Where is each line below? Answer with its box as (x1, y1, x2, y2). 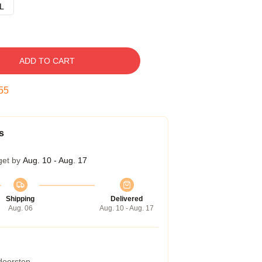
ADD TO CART (19, 56, 75, 65)
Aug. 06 (8, 204, 33, 212)
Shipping (6, 195, 35, 203)
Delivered (111, 195, 143, 203)
